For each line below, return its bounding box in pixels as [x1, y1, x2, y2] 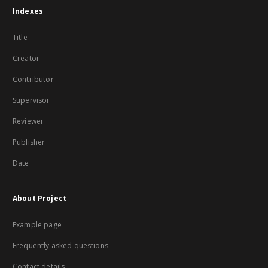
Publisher [13, 137, 45, 147]
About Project [13, 193, 66, 203]
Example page [13, 220, 62, 230]
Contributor [13, 74, 54, 84]
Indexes [13, 6, 44, 16]
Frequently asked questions [13, 240, 108, 251]
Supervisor [13, 95, 50, 105]
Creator [13, 53, 40, 63]
